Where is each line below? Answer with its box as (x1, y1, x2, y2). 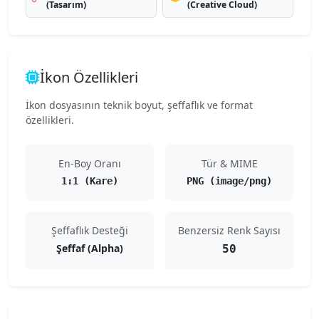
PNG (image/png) (187, 175, 272, 187)
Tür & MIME (201, 157, 258, 170)
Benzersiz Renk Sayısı (178, 224, 281, 237)
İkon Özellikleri (40, 68, 138, 87)
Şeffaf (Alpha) (56, 241, 123, 255)
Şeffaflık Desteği (51, 224, 128, 237)
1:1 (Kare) (61, 175, 118, 187)
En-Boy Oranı (58, 157, 121, 170)
